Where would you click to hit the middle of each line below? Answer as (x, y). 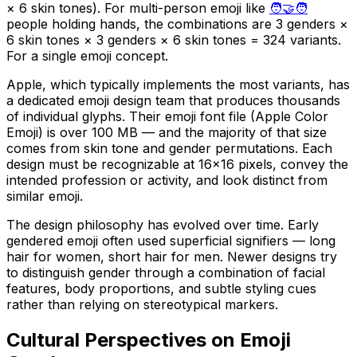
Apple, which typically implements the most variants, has (178, 84)
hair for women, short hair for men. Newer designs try (172, 256)
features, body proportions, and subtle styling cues (161, 288)
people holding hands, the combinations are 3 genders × (177, 24)
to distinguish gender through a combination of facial (166, 272)
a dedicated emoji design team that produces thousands (173, 100)
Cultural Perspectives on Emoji (149, 339)
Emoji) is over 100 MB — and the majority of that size (167, 132)
